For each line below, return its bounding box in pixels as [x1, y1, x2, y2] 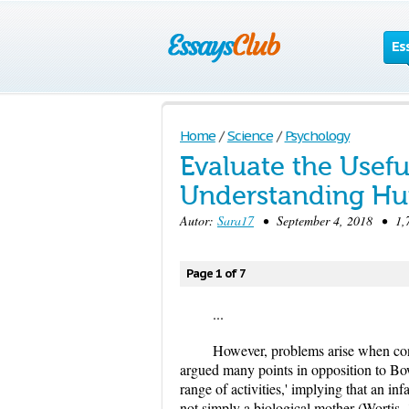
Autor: [180, 212, 217, 229]
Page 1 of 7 [186, 266, 246, 281]
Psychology [284, 127, 351, 144]
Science [226, 127, 273, 144]
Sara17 [217, 212, 254, 229]
